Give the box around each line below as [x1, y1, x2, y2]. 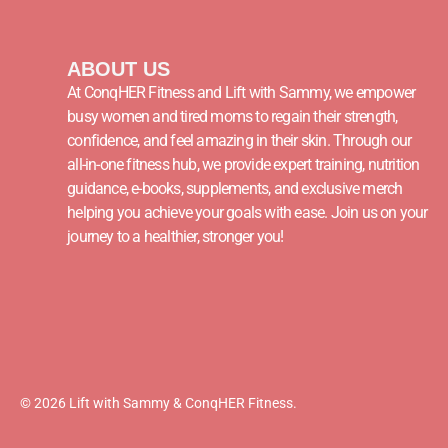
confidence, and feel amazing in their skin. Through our [67, 131, 412, 151]
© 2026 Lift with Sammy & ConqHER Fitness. [20, 395, 297, 412]
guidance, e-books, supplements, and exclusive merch [67, 179, 403, 199]
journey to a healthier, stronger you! [67, 227, 284, 247]
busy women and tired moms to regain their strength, [67, 107, 398, 127]
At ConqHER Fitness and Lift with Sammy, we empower [67, 83, 416, 103]
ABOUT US [67, 58, 171, 81]
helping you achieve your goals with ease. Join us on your [67, 203, 428, 223]
